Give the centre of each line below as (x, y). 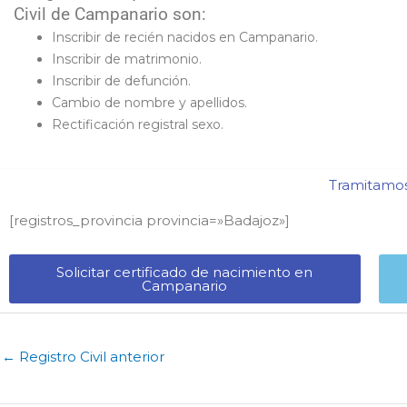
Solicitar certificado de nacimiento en (185, 272)
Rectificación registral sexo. (138, 124)
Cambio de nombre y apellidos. (149, 102)
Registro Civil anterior (90, 356)
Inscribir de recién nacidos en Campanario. (185, 37)
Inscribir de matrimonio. (127, 59)
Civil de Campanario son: (110, 14)
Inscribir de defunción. (121, 80)
